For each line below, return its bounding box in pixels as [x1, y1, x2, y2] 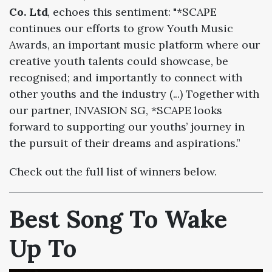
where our [206, 37, 260, 52]
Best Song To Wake [9, 203, 227, 234]
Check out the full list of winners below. [9, 164, 217, 178]
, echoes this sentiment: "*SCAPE [47, 4, 217, 19]
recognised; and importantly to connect [9, 70, 219, 84]
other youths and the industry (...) [9, 86, 186, 101]
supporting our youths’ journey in [67, 119, 245, 134]
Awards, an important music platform [9, 37, 207, 52]
